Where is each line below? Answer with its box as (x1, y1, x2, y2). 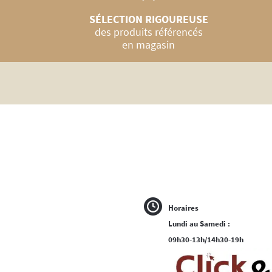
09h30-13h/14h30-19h (168, 234, 243, 245)
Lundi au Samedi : (168, 219, 230, 229)
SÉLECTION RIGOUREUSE (89, 12, 208, 27)
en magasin (122, 38, 175, 52)
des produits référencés (94, 25, 203, 39)
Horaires (168, 203, 199, 214)
